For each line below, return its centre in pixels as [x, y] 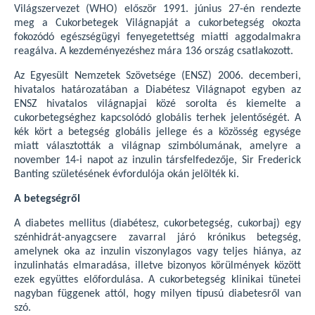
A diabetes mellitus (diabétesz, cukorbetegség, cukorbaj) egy [157, 224]
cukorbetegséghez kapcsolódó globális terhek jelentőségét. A [157, 118]
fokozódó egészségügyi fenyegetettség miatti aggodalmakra [157, 37]
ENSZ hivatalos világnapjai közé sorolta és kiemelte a [157, 104]
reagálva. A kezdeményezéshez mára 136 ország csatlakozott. [154, 51]
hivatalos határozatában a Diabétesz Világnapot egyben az [157, 90]
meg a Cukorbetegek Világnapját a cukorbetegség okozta [157, 23]
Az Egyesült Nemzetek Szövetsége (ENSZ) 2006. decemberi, [157, 76]
